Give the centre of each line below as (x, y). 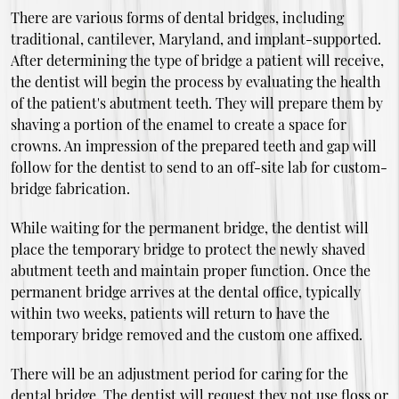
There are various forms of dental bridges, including (177, 18)
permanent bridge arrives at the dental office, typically (185, 292)
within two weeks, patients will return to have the (170, 313)
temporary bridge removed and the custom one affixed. (186, 335)
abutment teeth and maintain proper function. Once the (190, 271)
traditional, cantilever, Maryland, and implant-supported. (195, 39)
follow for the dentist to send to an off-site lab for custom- (199, 167)
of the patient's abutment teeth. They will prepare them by (196, 103)
